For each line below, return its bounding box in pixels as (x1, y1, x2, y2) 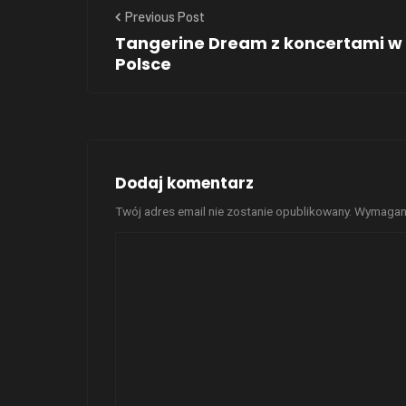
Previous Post (122, 7, 205, 24)
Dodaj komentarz (115, 171, 254, 194)
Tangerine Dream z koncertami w (115, 31, 402, 54)
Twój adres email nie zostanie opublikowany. (115, 203, 352, 218)
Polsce (115, 52, 171, 75)
